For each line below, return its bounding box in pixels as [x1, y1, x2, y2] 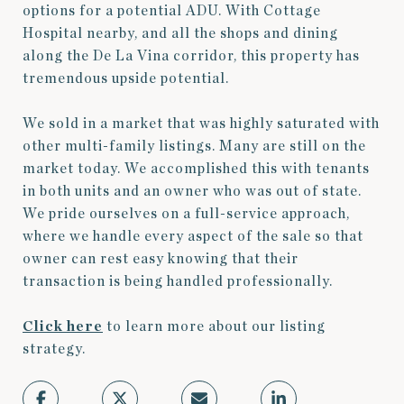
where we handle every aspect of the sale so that [23, 229, 363, 244]
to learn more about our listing [103, 319, 326, 335]
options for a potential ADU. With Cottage [23, 4, 321, 19]
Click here [23, 319, 103, 335]
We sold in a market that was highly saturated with [23, 116, 380, 132]
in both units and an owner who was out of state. [23, 184, 362, 199]
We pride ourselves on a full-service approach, [23, 207, 350, 222]
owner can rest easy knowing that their [23, 252, 298, 267]
